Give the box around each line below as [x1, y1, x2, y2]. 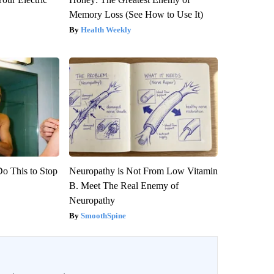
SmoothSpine [80, 210, 126, 220]
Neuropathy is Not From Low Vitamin [68, 165, 218, 176]
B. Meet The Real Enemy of [68, 180, 179, 191]
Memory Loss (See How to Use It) [68, 9, 203, 20]
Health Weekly [80, 24, 131, 34]
